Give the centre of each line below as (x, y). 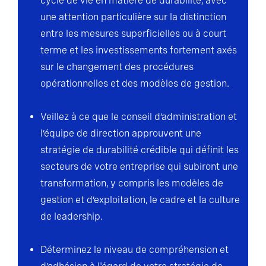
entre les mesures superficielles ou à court (133, 34)
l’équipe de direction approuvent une (121, 134)
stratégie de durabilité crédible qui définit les (140, 150)
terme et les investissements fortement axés (139, 50)
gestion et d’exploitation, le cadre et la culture (140, 200)
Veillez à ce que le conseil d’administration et (139, 117)
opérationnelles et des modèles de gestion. (135, 84)
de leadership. (72, 217)
